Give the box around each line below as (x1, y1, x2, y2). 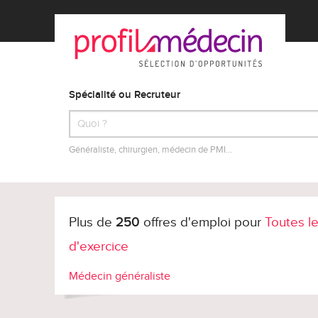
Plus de (69, 214, 116, 231)
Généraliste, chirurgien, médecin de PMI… (69, 144, 232, 156)
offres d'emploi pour (140, 214, 265, 231)
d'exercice (69, 238, 128, 256)
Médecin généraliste (69, 270, 170, 284)
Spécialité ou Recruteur (69, 89, 180, 102)
